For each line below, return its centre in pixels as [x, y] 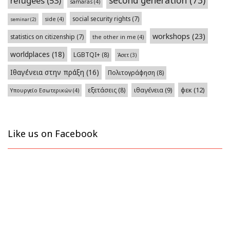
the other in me [114, 37]
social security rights [101, 18]
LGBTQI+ [87, 55]
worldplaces [30, 54]
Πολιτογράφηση [131, 73]
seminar [20, 19]
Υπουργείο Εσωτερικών [41, 90]
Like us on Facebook [53, 133]
